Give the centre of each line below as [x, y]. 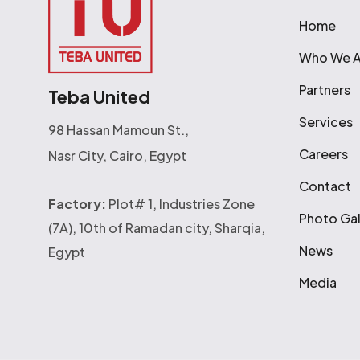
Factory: [77, 204]
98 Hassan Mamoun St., [119, 130]
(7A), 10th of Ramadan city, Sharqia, [157, 228]
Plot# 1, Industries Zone [180, 204]
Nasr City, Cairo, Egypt [117, 155]
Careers [324, 154]
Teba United [99, 96]
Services [326, 122]
